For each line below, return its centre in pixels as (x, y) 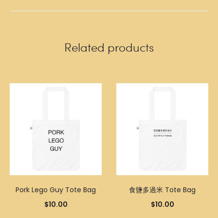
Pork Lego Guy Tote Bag (56, 190)
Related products (109, 47)
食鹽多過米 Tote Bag (162, 190)
